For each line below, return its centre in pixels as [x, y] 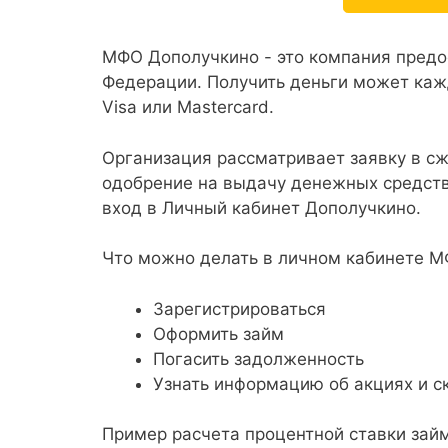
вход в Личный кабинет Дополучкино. [261, 207]
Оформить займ [218, 333]
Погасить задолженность [258, 358]
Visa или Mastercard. [188, 107]
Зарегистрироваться [239, 308]
